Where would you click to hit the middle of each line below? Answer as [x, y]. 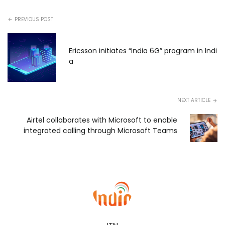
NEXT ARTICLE [194, 100]
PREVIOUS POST [34, 20]
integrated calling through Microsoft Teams [100, 130]
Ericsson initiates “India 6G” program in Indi [143, 51]
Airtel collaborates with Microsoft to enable [102, 120]
